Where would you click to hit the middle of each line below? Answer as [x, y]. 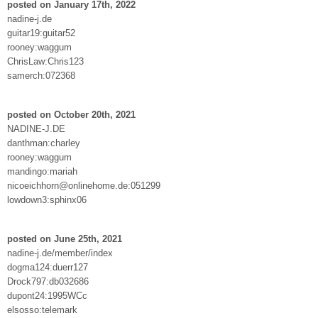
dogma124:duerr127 [48, 267]
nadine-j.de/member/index [60, 253]
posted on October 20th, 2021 [71, 114]
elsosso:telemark [42, 309]
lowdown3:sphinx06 [47, 199]
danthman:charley [44, 143]
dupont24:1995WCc [47, 295]
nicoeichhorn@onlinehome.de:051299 [84, 185]
